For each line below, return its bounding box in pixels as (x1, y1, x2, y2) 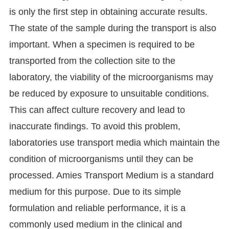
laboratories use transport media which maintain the (9, 138, 220, 148)
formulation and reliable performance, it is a (9, 203, 186, 214)
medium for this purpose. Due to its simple (9, 187, 181, 197)
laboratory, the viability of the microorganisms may (9, 72, 213, 83)
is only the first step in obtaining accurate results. (9, 7, 208, 17)
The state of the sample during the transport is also (9, 23, 216, 34)
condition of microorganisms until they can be (9, 154, 193, 165)
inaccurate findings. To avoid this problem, (9, 121, 180, 132)
